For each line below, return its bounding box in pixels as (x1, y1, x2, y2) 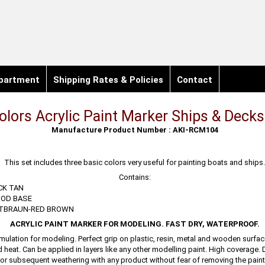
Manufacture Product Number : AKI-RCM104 (51, 125, 218, 134)
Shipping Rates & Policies (53, 75, 163, 85)
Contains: (118, 173, 151, 182)
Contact (176, 75, 212, 85)
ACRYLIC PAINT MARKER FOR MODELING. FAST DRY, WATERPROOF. (9, 219, 260, 228)
